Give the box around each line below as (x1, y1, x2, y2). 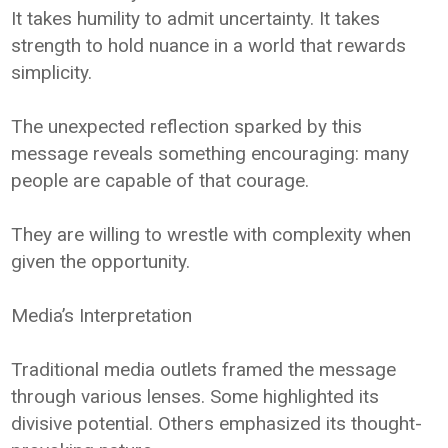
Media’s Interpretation (11, 303, 193, 327)
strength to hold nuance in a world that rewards (11, 33, 407, 57)
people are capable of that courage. (11, 168, 310, 192)
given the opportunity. (11, 249, 191, 273)
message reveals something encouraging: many (11, 141, 410, 165)
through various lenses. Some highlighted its (11, 384, 380, 408)
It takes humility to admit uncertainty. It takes (11, 6, 381, 30)
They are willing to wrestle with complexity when (11, 222, 412, 246)
